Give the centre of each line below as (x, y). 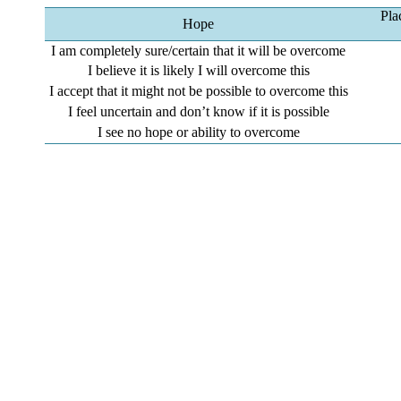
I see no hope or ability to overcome (198, 132)
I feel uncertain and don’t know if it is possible (198, 111)
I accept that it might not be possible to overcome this (198, 91)
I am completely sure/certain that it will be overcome (199, 51)
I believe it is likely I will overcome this (198, 70)
